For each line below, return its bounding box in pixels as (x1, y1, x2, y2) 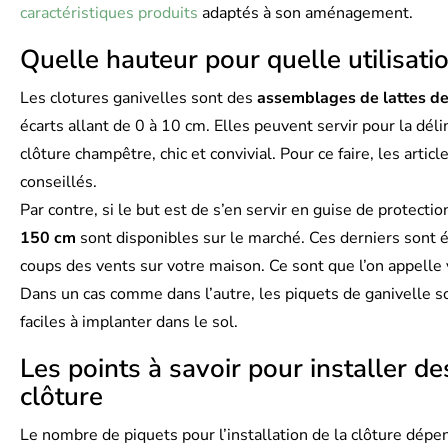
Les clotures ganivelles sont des (20, 87, 257, 109)
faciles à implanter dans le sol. (20, 311, 238, 333)
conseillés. (20, 171, 97, 193)
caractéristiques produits (20, 2, 198, 24)
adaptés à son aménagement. (198, 2, 413, 24)
